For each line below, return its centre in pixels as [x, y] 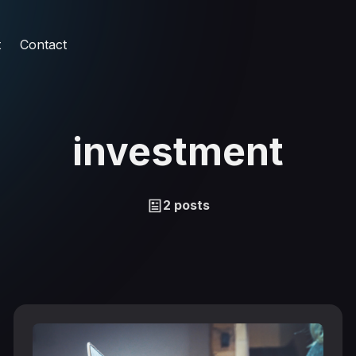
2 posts [186, 205]
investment [178, 151]
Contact [43, 44]
